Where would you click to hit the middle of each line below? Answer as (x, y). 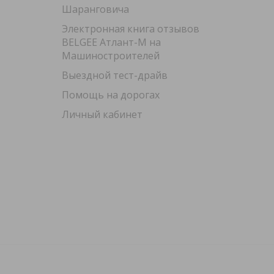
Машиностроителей (110, 55)
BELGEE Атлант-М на (111, 42)
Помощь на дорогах (110, 94)
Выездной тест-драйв (114, 75)
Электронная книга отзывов (130, 28)
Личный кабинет (102, 114)
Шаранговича (95, 9)
